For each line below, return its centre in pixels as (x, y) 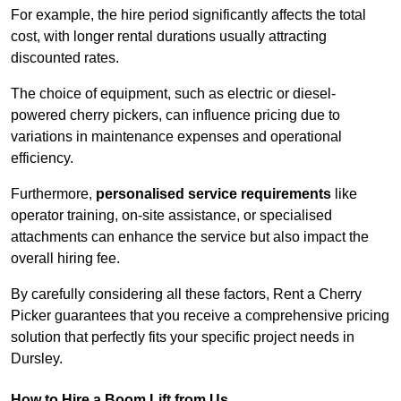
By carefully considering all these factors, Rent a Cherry (186, 294)
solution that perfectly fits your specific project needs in (183, 337)
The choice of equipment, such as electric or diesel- (173, 94)
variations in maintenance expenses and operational (176, 137)
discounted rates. (65, 58)
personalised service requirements (213, 194)
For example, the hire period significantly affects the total (188, 15)
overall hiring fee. (65, 259)
